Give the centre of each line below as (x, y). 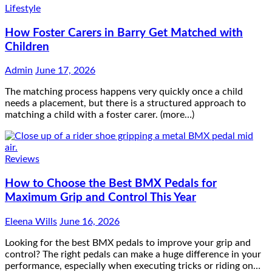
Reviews (22, 159)
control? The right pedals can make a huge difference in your (133, 254)
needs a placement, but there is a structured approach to (125, 104)
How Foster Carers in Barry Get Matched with (124, 33)
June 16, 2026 (90, 221)
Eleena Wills (31, 221)
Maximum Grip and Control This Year (100, 198)
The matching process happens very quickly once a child (124, 92)
